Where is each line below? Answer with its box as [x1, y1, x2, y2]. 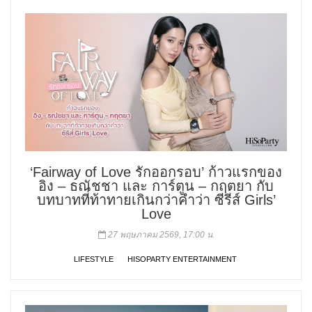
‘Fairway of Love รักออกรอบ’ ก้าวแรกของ [30, 164, 282, 180]
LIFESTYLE [74, 254, 114, 263]
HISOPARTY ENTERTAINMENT [127, 254, 237, 263]
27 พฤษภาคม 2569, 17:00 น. [105, 229, 214, 240]
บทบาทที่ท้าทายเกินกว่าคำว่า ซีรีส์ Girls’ [36, 192, 276, 208]
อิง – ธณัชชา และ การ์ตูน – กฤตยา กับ [38, 178, 274, 194]
